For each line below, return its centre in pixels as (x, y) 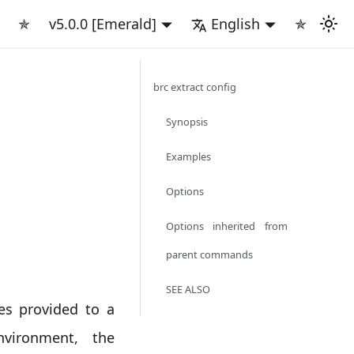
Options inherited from (226, 226)
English (236, 24)
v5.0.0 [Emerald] (103, 24)
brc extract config (194, 87)
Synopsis (186, 122)
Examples (188, 156)
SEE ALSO (188, 289)
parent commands (209, 254)
